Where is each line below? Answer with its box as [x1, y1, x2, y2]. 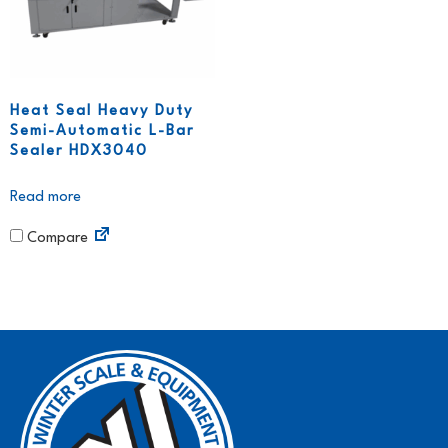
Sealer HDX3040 [10, 143, 148, 159]
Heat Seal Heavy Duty [10, 103, 193, 119]
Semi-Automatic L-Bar [10, 123, 194, 139]
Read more [10, 189, 81, 205]
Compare [23, 230, 88, 246]
